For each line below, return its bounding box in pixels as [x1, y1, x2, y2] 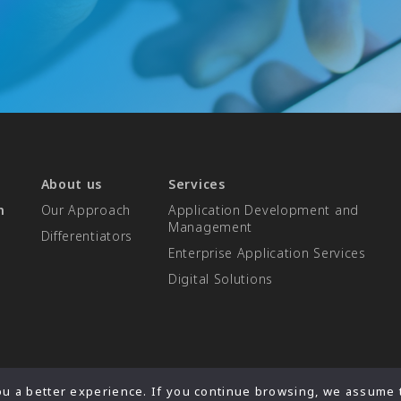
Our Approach [40, 201, 131, 219]
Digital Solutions [168, 270, 273, 288]
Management [168, 218, 253, 236]
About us [40, 175, 103, 193]
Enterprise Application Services [168, 244, 366, 262]
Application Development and [168, 201, 359, 219]
